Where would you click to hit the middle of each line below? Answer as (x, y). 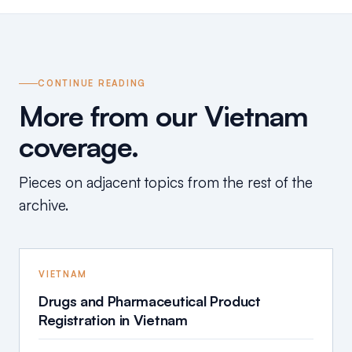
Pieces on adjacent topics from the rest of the (166, 183)
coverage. (79, 147)
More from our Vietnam (163, 116)
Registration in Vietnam (113, 320)
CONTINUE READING (92, 84)
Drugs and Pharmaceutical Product (150, 301)
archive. (44, 205)
